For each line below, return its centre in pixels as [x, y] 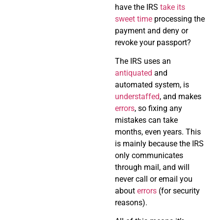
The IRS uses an [143, 61]
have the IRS [137, 7]
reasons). [131, 202]
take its [173, 7]
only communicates [149, 155]
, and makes [180, 96]
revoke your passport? [153, 42]
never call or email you [154, 179]
